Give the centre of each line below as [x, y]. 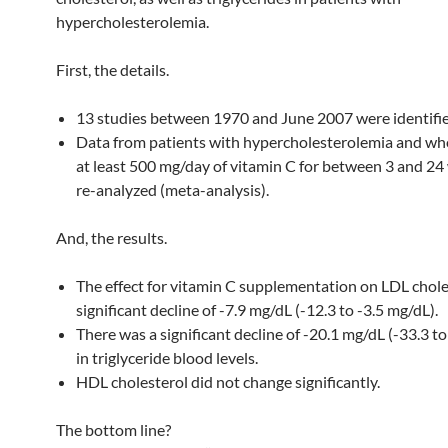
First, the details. [112, 69]
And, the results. [111, 237]
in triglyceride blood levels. [167, 357]
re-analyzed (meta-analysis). [172, 189]
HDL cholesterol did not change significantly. [228, 381]
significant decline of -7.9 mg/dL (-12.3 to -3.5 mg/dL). [257, 309]
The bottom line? [113, 429]
